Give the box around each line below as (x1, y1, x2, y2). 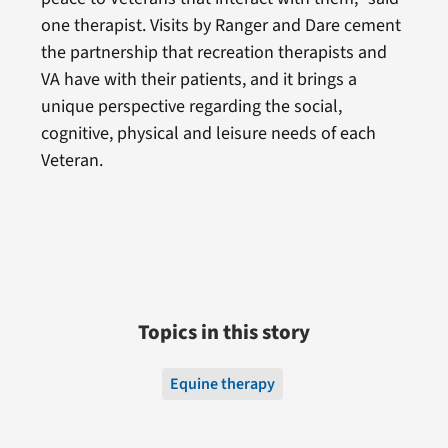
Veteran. (40, 147, 103, 173)
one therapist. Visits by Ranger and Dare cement (40, 12, 401, 38)
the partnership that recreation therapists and (40, 39, 387, 65)
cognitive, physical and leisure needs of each (40, 120, 376, 146)
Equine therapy (169, 372, 275, 395)
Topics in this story (138, 317, 310, 347)
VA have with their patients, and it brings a (40, 66, 357, 92)
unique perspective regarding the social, (40, 93, 342, 119)
